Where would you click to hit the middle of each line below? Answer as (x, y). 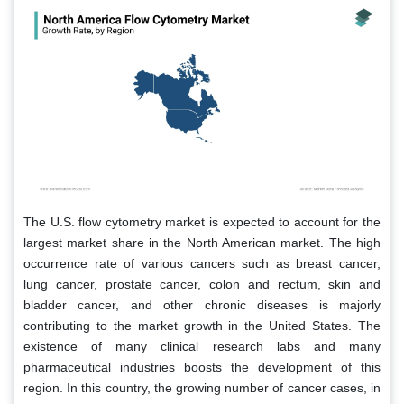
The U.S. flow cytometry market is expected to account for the (202, 221)
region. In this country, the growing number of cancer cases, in (202, 387)
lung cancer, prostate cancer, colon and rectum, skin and (202, 284)
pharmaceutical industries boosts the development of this (202, 367)
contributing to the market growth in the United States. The (202, 325)
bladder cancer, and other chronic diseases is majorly (202, 304)
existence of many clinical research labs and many (202, 346)
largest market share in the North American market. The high (202, 242)
